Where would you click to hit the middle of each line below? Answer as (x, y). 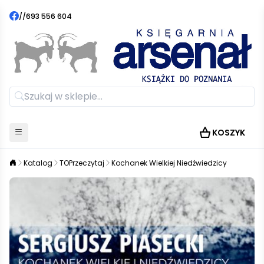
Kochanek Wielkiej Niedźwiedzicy (169, 163)
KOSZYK (229, 132)
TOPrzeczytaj (82, 163)
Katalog (38, 163)
